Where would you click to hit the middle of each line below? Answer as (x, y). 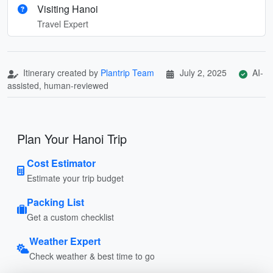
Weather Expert (65, 241)
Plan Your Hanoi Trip (72, 138)
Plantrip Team (127, 72)
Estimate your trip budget (75, 178)
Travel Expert (63, 23)
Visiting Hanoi (68, 9)
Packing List (55, 202)
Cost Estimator (61, 163)
